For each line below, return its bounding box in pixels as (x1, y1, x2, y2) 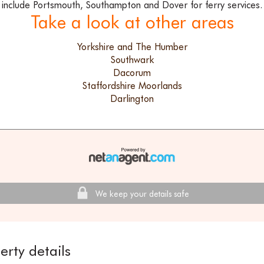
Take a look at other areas (30, 11, 234, 33)
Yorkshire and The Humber (77, 41, 187, 53)
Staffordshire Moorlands (82, 80, 182, 92)
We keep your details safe (95, 189, 189, 199)
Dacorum (113, 67, 151, 79)
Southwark (110, 54, 154, 66)
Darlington (110, 93, 154, 105)
